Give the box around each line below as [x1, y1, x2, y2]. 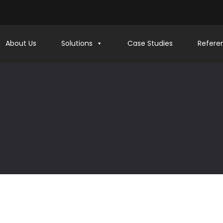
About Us [5, 38, 36, 48]
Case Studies [127, 38, 173, 48]
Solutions [61, 38, 93, 48]
